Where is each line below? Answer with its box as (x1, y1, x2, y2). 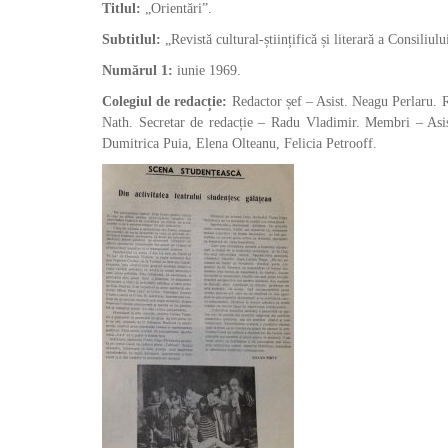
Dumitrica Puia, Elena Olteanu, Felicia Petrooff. (102, 136, 377, 151)
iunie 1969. (173, 63, 241, 78)
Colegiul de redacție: (102, 94, 232, 109)
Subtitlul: (102, 32, 161, 47)
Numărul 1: (102, 63, 173, 78)
